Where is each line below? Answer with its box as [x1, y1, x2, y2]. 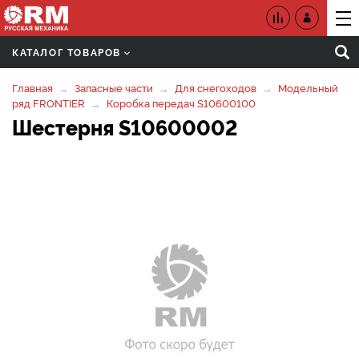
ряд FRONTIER [12, 95, 85, 110]
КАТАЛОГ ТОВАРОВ [12, 45, 121, 58]
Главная [12, 80, 53, 95]
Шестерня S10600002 [12, 113, 237, 140]
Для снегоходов [175, 80, 256, 95]
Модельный [278, 80, 338, 95]
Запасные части [75, 80, 153, 95]
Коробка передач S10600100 [107, 95, 256, 110]
